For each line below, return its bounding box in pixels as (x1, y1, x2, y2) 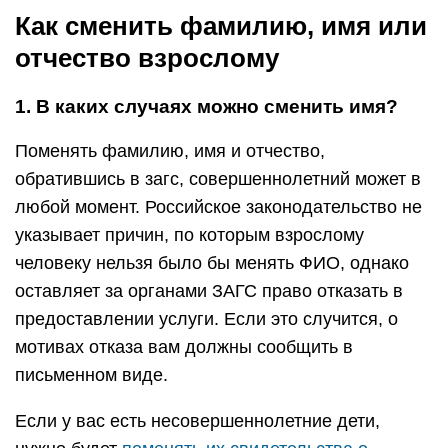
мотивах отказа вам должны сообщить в (15, 337, 353, 357)
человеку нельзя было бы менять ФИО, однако (15, 253, 409, 273)
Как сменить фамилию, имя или (15, 11, 427, 41)
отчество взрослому (15, 43, 279, 73)
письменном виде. (15, 365, 168, 385)
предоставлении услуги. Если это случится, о (15, 309, 398, 329)
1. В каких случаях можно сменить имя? (15, 96, 398, 117)
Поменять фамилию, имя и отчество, (15, 141, 325, 161)
